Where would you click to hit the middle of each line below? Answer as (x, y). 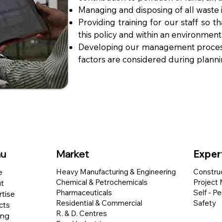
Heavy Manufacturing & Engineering (116, 172)
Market (72, 154)
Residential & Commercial (99, 203)
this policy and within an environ (139, 34)
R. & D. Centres (82, 213)
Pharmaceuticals (84, 193)
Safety (205, 203)
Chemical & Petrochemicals (102, 182)
